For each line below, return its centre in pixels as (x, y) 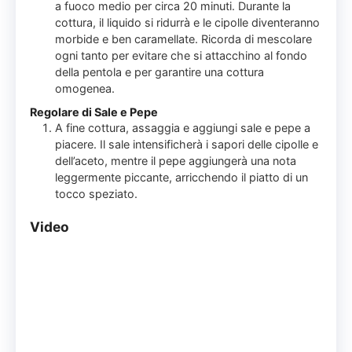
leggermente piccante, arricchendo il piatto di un (182, 178)
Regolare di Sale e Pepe (94, 112)
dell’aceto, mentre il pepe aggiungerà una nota (176, 161)
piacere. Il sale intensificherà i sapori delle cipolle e (187, 145)
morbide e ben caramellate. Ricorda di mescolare (184, 38)
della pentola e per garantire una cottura (160, 71)
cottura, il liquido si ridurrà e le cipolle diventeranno (188, 22)
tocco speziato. (97, 194)
